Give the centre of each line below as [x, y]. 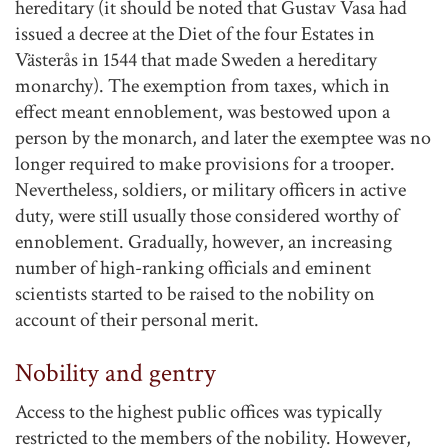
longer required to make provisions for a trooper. [205, 163]
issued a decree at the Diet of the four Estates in [195, 33]
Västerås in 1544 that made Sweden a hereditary [196, 59]
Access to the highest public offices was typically [198, 412]
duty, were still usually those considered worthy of [207, 215]
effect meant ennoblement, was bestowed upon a [202, 111]
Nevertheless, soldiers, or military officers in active [210, 189]
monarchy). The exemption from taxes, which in [202, 85]
